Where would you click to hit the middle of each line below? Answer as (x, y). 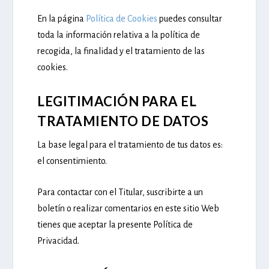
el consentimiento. (72, 161)
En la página (62, 18)
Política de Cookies (122, 18)
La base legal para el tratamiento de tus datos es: (130, 144)
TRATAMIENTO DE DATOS (123, 121)
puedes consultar (190, 18)
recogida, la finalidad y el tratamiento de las (121, 51)
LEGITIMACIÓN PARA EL (117, 101)
